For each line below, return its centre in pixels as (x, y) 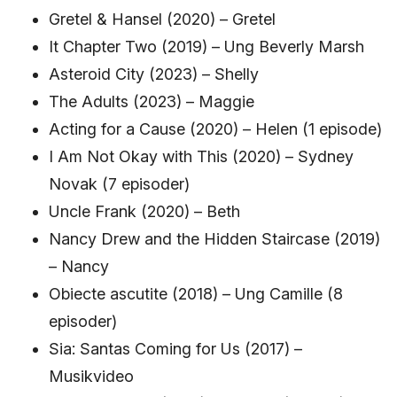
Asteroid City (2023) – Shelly (154, 74)
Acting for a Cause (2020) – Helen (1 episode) (215, 128)
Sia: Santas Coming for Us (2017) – (175, 348)
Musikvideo (91, 376)
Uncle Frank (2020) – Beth (144, 211)
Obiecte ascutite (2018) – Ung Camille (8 (196, 293)
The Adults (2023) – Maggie (152, 101)
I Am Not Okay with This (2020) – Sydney (201, 156)
